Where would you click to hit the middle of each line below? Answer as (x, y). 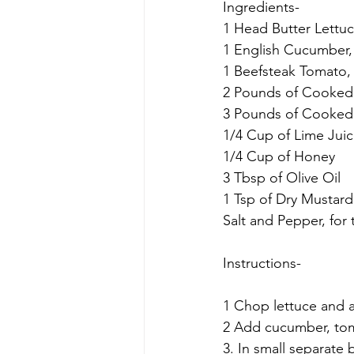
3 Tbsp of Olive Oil (282, 178)
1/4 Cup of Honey (279, 157)
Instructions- (262, 264)
